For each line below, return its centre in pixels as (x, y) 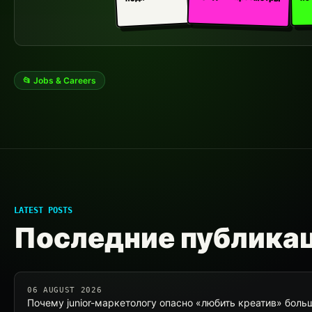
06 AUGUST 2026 (65, 290)
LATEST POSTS (43, 210)
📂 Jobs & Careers (60, 80)
